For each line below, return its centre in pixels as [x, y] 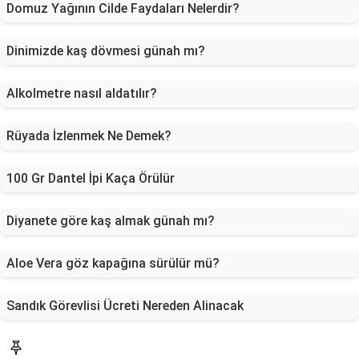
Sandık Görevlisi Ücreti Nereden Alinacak [125, 306]
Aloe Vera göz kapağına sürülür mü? [113, 263]
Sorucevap [61, 349]
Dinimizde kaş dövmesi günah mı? [106, 51]
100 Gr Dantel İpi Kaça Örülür [91, 178]
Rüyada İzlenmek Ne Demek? [89, 136]
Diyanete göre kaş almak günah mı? [111, 221]
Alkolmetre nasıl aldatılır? [82, 93]
